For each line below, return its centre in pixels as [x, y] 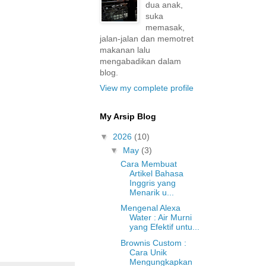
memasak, [165, 27]
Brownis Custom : [153, 243]
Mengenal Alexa [150, 208]
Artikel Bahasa [156, 173]
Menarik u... [151, 192]
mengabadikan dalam [140, 61]
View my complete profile [147, 88]
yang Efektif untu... [164, 227]
